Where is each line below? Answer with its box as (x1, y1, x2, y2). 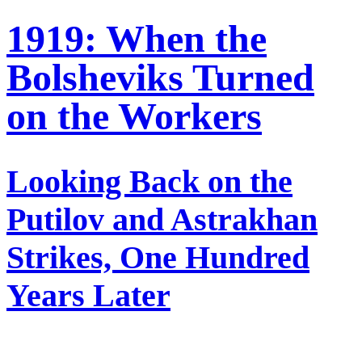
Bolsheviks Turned (6, 56, 314, 99)
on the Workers (6, 95, 262, 138)
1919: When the (6, 17, 267, 61)
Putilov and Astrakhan (6, 201, 318, 238)
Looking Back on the (6, 163, 293, 200)
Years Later (6, 277, 170, 314)
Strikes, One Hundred (6, 239, 309, 276)
